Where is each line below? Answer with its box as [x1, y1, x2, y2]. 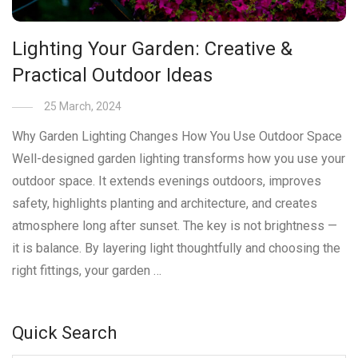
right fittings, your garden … [12, 263, 161, 279]
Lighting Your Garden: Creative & [12, 38, 292, 61]
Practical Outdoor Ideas [12, 64, 213, 87]
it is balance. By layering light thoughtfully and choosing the [12, 241, 340, 257]
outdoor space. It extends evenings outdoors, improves [12, 173, 321, 189]
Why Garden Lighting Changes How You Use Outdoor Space [12, 129, 342, 145]
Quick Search [12, 323, 117, 344]
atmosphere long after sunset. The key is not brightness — [12, 218, 337, 234]
